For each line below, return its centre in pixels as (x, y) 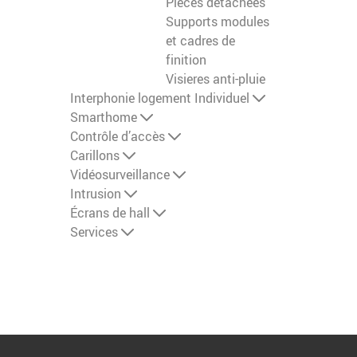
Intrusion (96, 194)
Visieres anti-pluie (216, 79)
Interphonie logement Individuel (160, 98)
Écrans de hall (110, 213)
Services (94, 232)
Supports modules (218, 22)
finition (186, 60)
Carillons (95, 156)
